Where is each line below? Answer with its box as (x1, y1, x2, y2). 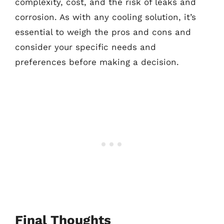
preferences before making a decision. (15, 57, 179, 67)
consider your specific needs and (15, 42, 156, 52)
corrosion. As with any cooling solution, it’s (15, 12, 196, 22)
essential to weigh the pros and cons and (15, 27, 191, 37)
